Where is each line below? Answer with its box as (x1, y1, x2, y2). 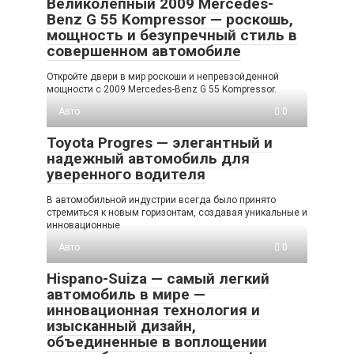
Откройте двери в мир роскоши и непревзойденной (47, 71, 279, 83)
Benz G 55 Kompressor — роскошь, (47, 10, 293, 29)
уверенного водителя (47, 165, 205, 184)
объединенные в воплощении (47, 333, 267, 352)
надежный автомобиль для (47, 149, 250, 168)
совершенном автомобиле (47, 42, 241, 61)
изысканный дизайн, (47, 317, 196, 336)
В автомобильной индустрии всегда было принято (47, 194, 276, 206)
